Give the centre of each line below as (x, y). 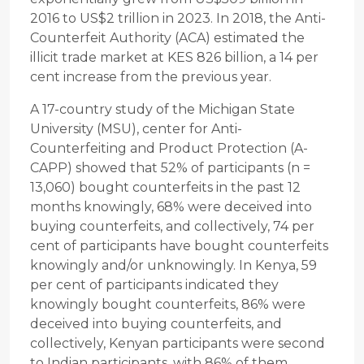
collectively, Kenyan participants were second (178, 344)
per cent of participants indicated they (154, 285)
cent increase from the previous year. (151, 77)
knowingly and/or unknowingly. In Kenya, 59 (173, 266)
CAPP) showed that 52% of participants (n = (170, 168)
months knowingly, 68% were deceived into (171, 207)
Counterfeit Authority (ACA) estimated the (167, 38)
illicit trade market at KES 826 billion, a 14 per (174, 58)
